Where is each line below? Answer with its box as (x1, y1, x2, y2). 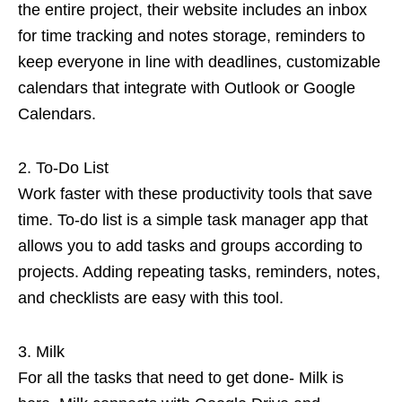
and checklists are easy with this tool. (18, 288, 284, 307)
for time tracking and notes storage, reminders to (18, 26, 365, 45)
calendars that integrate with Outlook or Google (18, 78, 355, 97)
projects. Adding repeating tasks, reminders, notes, (18, 262, 380, 281)
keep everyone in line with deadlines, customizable (18, 52, 380, 71)
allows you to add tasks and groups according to (18, 236, 363, 255)
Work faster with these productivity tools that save (18, 184, 372, 203)
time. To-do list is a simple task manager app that (18, 210, 368, 229)
